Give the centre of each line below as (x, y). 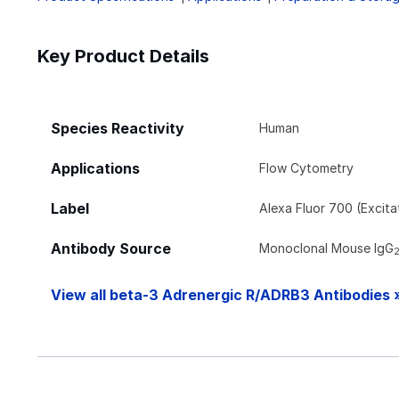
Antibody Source (111, 248)
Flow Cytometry (307, 167)
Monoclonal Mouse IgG (327, 248)
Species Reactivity (118, 128)
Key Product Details (123, 56)
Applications (95, 168)
